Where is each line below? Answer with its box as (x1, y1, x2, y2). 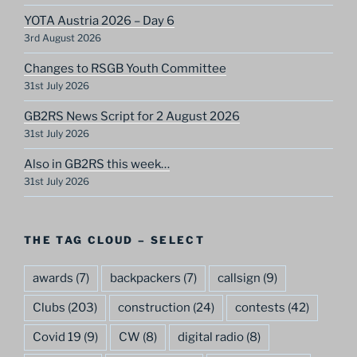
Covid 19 (33, 330, 81, 345)
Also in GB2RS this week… (24, 157, 170, 172)
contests (235, 300, 285, 316)
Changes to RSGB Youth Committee (24, 61, 226, 76)
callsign (218, 271, 261, 286)
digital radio (178, 330, 244, 345)
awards (33, 271, 73, 286)
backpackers (110, 271, 181, 286)
